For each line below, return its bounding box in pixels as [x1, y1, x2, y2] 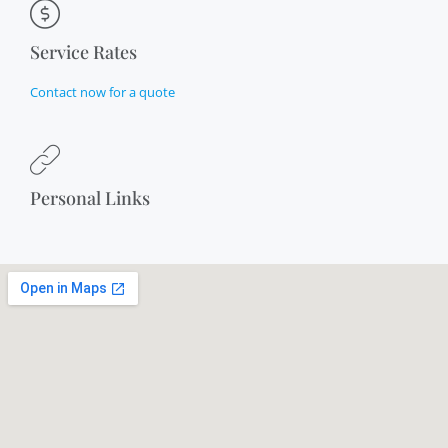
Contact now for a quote [30, 83, 175, 101]
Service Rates [30, 40, 137, 64]
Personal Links [30, 186, 150, 210]
